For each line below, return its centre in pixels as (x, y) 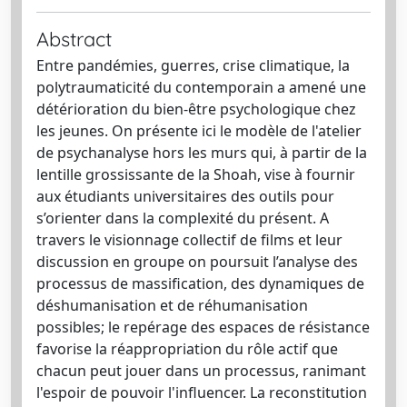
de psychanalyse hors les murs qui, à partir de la (202, 152)
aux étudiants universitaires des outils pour (185, 196)
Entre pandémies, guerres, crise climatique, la (193, 65)
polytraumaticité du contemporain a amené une (201, 87)
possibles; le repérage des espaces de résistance (203, 327)
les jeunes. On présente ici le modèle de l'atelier (199, 130)
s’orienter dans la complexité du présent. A (183, 218)
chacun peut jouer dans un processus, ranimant (201, 370)
